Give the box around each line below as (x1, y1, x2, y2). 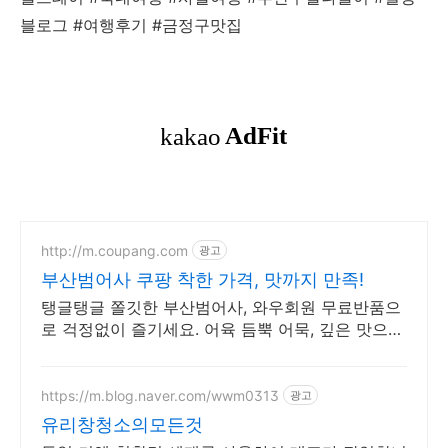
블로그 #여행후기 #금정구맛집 (20, 15, 242, 35)
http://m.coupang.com (41, 241, 188, 259)
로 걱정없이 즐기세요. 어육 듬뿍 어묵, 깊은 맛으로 (41, 319, 404, 339)
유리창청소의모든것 (41, 414, 203, 435)
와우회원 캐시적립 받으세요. (41, 341, 247, 361)
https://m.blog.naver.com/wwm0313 (41, 386, 279, 404)
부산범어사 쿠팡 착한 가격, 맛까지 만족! (41, 269, 364, 290)
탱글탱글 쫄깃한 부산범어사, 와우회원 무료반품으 (41, 297, 401, 317)
